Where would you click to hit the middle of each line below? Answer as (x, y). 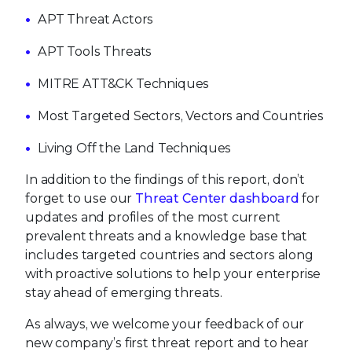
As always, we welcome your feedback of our (165, 324)
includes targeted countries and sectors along (169, 255)
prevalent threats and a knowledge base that (167, 236)
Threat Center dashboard (217, 198)
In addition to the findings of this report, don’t (165, 180)
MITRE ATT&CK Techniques (124, 84)
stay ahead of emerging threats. (124, 293)
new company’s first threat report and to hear (167, 343)
